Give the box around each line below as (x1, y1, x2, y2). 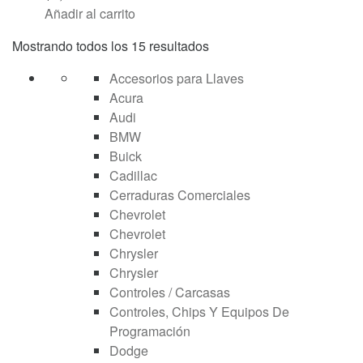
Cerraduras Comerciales (109, 185, 250, 204)
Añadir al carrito (45, 3, 135, 23)
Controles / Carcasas (109, 282, 230, 301)
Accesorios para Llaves (109, 68, 244, 88)
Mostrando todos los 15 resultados (12, 36, 209, 55)
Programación (109, 321, 190, 340)
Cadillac (109, 165, 157, 185)
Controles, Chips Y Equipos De (109, 301, 289, 321)
